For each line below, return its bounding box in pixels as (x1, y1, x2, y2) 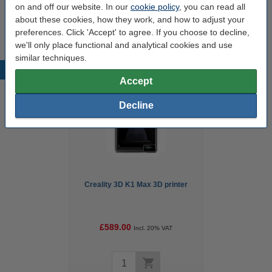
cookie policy (131, 2, 179, 12)
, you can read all (179, 2, 245, 12)
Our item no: (10, 10, 50, 19)
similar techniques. (15, 53, 87, 63)
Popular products (99, 65, 171, 75)
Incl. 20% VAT (134, 225, 172, 231)
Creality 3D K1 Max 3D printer (84, 180, 188, 189)
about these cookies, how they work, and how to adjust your (15, 15, 245, 24)
